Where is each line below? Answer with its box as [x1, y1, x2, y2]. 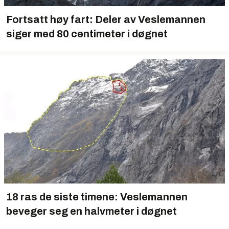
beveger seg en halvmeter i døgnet [6, 205, 177, 217]
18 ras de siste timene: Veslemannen [6, 191, 188, 202]
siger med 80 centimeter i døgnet [6, 28, 168, 39]
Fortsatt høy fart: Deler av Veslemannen [6, 14, 205, 25]
